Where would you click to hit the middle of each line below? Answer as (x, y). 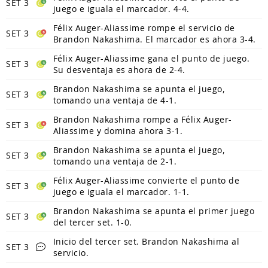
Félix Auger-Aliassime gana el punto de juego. (151, 58)
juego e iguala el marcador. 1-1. (121, 191)
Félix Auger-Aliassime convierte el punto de (146, 180)
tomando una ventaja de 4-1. (115, 100)
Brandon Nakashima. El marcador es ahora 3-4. (154, 39)
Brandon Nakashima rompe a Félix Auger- (142, 119)
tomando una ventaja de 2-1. (115, 161)
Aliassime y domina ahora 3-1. (118, 130)
